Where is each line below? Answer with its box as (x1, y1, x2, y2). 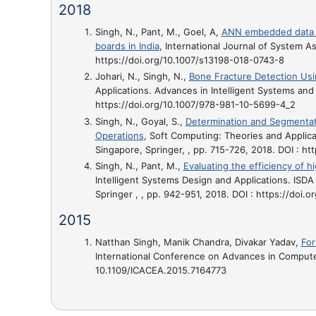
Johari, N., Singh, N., (95, 71, 189, 83)
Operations (95, 129, 144, 141)
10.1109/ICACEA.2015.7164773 (95, 264, 226, 276)
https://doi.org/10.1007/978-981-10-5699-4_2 (95, 99, 296, 111)
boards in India (95, 40, 159, 51)
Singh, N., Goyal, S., (95, 115, 186, 127)
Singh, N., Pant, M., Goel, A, (95, 26, 221, 37)
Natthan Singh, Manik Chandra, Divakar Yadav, (95, 236, 301, 248)
